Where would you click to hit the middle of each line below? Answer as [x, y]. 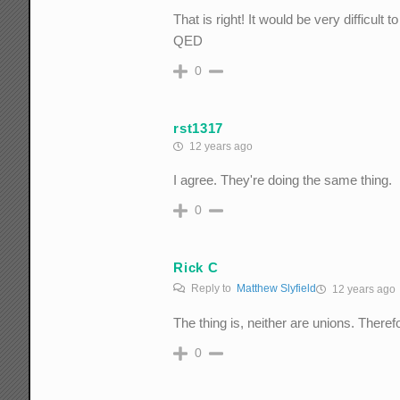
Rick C [196, 267]
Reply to [213, 289]
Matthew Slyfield [277, 289]
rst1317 [199, 128]
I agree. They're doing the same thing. [283, 180]
